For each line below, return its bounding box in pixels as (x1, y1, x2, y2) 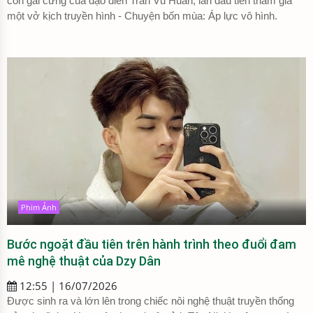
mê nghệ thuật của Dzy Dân (7, 253, 166, 268)
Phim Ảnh (21, 201, 57, 212)
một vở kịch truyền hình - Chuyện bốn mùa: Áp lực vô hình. (7, 9, 277, 22)
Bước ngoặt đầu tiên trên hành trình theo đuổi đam (7, 236, 296, 252)
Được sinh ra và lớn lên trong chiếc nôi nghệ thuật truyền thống (7, 294, 294, 307)
